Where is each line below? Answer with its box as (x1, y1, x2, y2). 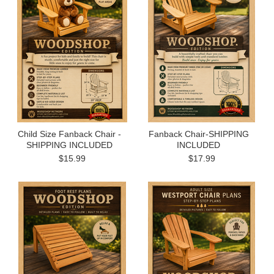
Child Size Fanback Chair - (17, 129, 121, 139)
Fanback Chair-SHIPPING (148, 129, 249, 139)
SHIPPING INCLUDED (26, 140, 113, 150)
